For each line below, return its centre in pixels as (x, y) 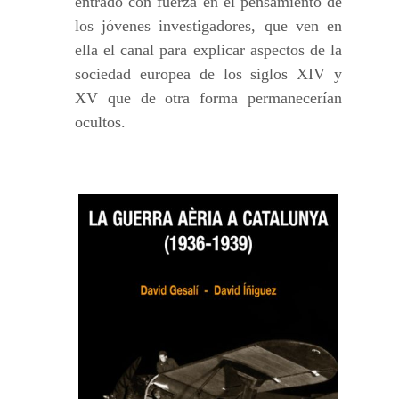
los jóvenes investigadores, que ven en (208, 26)
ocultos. (100, 122)
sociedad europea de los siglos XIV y (208, 74)
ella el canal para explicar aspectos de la (208, 50)
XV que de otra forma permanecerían (208, 98)
